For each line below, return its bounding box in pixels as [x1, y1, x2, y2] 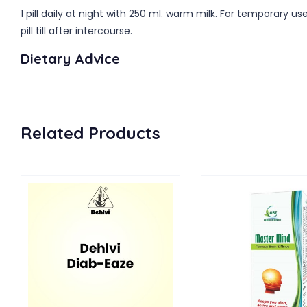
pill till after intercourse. [21, 24, 132, 38]
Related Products [21, 123, 160, 143]
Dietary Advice [21, 50, 120, 67]
